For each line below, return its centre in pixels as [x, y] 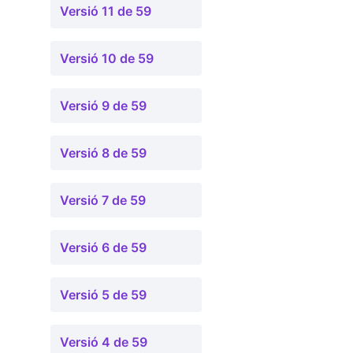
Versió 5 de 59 [103, 295]
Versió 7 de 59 [103, 200]
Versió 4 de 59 [104, 342]
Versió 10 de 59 [107, 58]
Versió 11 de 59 [106, 11]
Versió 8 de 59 [103, 153]
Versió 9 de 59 [103, 106]
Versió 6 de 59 [103, 247]
